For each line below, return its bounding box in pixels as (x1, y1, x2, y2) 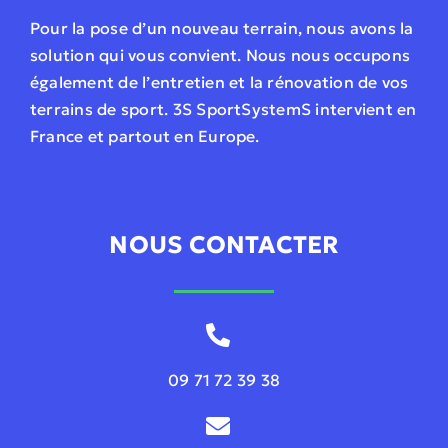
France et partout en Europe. (29, 125, 260, 146)
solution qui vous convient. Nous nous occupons (29, 44, 411, 65)
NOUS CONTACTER (109, 229, 339, 260)
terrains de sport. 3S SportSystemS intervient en (29, 98, 417, 119)
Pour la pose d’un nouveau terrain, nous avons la (29, 17, 414, 38)
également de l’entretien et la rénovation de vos (29, 71, 409, 92)
